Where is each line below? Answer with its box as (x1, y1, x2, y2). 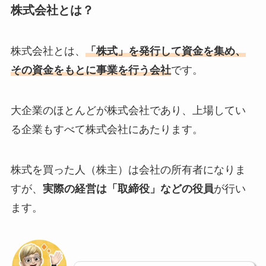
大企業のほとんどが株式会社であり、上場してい (10, 104, 246, 116)
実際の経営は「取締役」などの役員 (42, 182, 214, 195)
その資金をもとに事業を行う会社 (10, 64, 171, 77)
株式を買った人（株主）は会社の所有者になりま (10, 163, 246, 176)
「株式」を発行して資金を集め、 (85, 45, 246, 58)
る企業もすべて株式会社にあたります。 (10, 123, 203, 135)
